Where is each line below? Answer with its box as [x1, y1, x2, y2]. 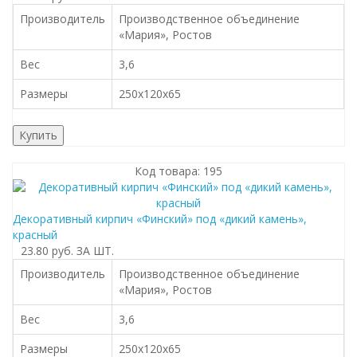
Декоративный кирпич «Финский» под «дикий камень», [13, 211, 307, 226]
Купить [19, 127, 57, 143]
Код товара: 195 [135, 163, 222, 178]
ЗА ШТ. [76, 243, 114, 258]
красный [13, 227, 57, 242]
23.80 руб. [21, 243, 73, 258]
